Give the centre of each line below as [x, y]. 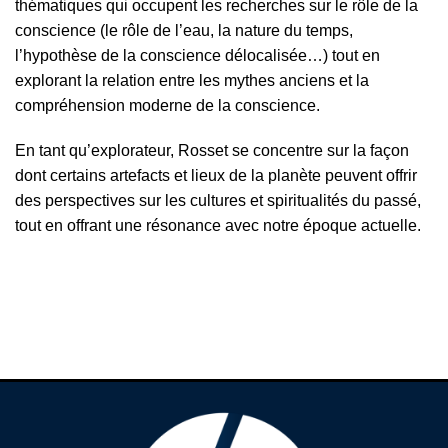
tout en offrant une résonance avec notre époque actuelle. [220, 226]
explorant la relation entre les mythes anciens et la [192, 80]
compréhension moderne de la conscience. [167, 105]
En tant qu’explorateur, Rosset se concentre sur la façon [212, 151]
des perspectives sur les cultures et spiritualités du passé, [218, 201]
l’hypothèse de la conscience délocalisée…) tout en [197, 55]
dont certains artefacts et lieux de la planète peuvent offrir [216, 176]
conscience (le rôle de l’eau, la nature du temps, [184, 30]
